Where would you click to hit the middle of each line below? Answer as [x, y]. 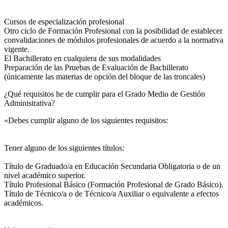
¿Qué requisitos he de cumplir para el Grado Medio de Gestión [105, 94]
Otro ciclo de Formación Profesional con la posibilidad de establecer [113, 31]
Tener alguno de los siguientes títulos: [64, 148]
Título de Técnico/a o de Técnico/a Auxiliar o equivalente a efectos [111, 193]
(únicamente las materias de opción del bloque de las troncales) [105, 76]
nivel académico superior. [45, 175]
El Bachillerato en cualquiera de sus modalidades [82, 58]
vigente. [17, 49]
